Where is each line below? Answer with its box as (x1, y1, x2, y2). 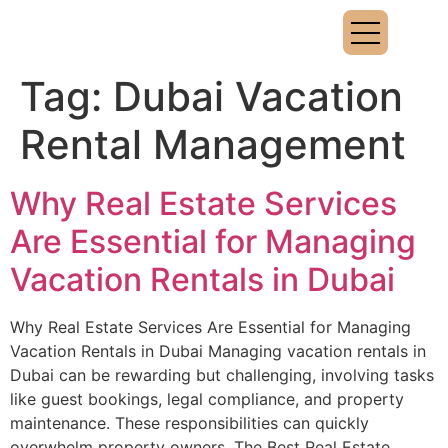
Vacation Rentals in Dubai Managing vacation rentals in (10, 341, 426, 361)
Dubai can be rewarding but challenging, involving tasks (10, 365, 434, 385)
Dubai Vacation (113, 72, 403, 121)
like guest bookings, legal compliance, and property (10, 389, 404, 409)
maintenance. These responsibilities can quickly (10, 413, 369, 433)
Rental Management (20, 120, 406, 169)
